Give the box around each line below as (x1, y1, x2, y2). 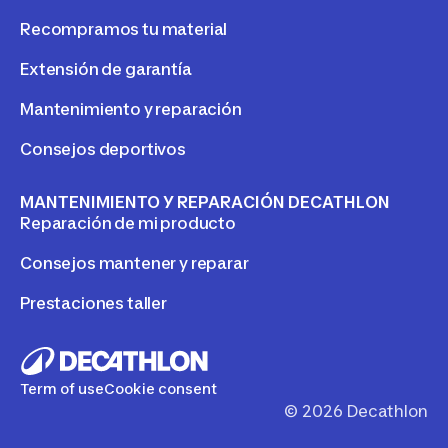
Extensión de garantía (20, 58, 192, 79)
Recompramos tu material (20, 18, 228, 39)
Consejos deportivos (20, 138, 186, 159)
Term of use (20, 379, 104, 397)
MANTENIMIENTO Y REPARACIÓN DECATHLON (20, 191, 390, 212)
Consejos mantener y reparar (20, 252, 249, 273)
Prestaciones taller (20, 292, 167, 313)
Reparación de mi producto (20, 212, 236, 233)
